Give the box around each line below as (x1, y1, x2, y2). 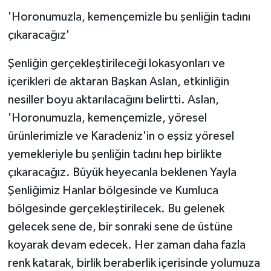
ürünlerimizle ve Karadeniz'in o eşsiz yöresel (7, 129, 234, 142)
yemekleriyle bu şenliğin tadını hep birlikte (7, 148, 222, 160)
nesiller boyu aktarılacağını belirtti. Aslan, (7, 93, 219, 106)
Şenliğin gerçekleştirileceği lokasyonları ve (7, 57, 225, 70)
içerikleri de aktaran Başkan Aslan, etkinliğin (7, 75, 229, 88)
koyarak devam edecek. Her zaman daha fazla (7, 238, 246, 251)
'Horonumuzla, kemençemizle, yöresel (7, 111, 207, 124)
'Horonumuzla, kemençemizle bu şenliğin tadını (7, 10, 250, 23)
